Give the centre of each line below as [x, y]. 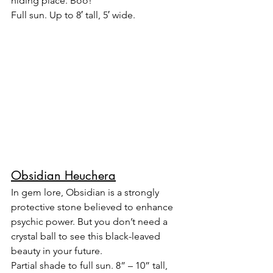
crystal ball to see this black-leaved [87, 236]
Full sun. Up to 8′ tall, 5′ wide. [73, 15]
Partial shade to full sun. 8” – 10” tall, [90, 266]
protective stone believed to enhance [93, 207]
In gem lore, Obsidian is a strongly [86, 193]
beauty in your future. [57, 251]
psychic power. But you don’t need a [90, 222]
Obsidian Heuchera [63, 176]
